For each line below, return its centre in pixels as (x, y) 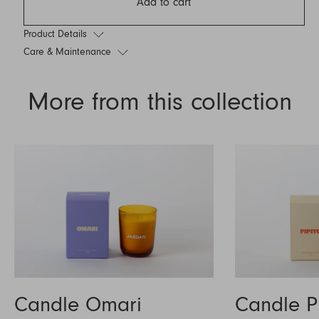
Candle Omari (78, 304)
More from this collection (159, 103)
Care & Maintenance (68, 52)
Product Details (56, 34)
